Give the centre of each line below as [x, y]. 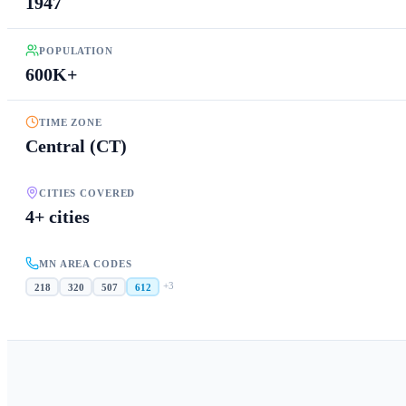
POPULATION [76, 50]
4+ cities [58, 217]
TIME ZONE [71, 122]
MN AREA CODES [86, 263]
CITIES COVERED [87, 193]
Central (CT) [76, 146]
